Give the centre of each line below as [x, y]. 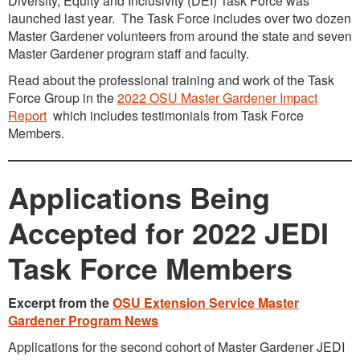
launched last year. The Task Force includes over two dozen [180, 18]
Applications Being [139, 197]
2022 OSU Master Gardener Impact [217, 98]
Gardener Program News [83, 320]
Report [27, 115]
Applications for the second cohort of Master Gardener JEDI [176, 347]
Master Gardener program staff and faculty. [132, 53]
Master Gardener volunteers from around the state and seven [180, 36]
